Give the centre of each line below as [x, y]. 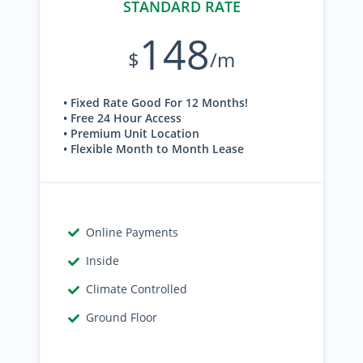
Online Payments [132, 232]
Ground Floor [122, 317]
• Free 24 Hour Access [122, 118]
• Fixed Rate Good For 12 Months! [156, 102]
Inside [103, 261]
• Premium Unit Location [131, 133]
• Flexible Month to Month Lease [154, 149]
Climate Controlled [137, 289]
